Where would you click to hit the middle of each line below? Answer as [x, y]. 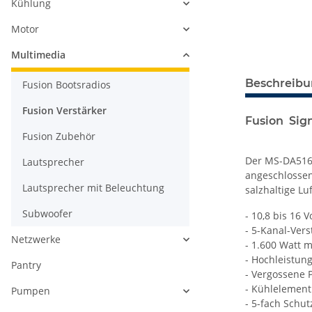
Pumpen [31, 291]
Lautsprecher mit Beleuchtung [93, 188]
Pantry [26, 265]
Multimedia [38, 55]
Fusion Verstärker [64, 111]
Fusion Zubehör [59, 136]
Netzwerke [36, 240]
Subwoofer [47, 214]
